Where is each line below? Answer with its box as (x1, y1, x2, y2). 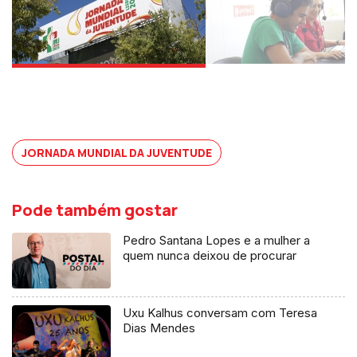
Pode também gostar (12, 198, 178, 221)
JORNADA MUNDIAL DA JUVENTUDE (22, 144, 212, 160)
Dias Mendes (123, 320, 196, 335)
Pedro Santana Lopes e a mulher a (123, 232, 311, 248)
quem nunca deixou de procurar (123, 247, 297, 263)
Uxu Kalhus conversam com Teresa (123, 304, 318, 320)
